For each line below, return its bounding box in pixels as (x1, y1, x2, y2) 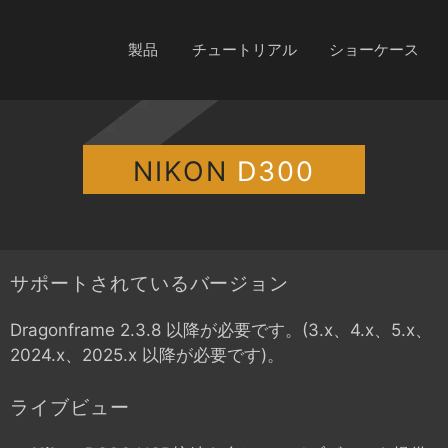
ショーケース (329, 40, 419, 59)
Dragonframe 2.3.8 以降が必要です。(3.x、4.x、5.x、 (10, 320, 432, 340)
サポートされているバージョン (10, 272, 290, 295)
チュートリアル (192, 40, 297, 59)
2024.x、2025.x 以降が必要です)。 (10, 345, 284, 365)
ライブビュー (10, 395, 130, 419)
